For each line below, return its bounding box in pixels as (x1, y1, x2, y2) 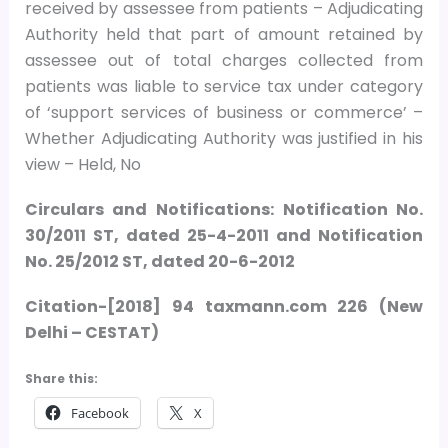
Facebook (70, 404, 129, 423)
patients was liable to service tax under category (24, 74, 424, 98)
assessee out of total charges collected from (24, 48, 424, 72)
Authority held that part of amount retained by (24, 22, 424, 46)
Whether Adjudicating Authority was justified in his (24, 126, 424, 150)
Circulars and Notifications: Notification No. (24, 197, 424, 221)
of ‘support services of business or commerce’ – (24, 100, 424, 124)
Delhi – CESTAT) (24, 320, 159, 344)
